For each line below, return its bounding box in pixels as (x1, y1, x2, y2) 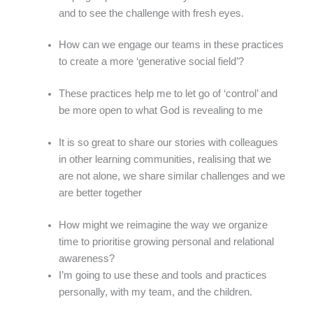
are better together (58, 187, 142, 199)
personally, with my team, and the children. (58, 286, 252, 298)
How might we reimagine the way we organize (58, 219, 268, 231)
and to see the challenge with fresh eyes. (58, 7, 244, 19)
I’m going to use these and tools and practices (58, 270, 267, 282)
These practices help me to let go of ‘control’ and (58, 88, 277, 100)
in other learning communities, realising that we (58, 154, 271, 166)
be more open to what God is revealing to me (58, 105, 263, 117)
